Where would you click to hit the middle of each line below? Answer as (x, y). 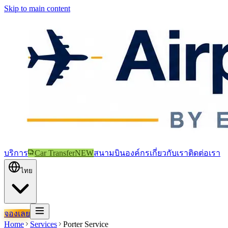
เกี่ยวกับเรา (169, 153)
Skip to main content (37, 8)
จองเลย (17, 213)
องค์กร (137, 153)
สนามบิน (109, 153)
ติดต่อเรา (204, 153)
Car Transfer (55, 153)
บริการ (16, 153)
